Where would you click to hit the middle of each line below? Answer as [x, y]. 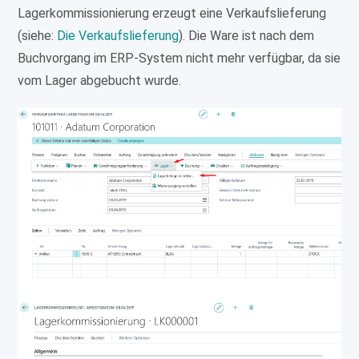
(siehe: [38, 36]
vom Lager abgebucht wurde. [100, 81]
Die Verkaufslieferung [118, 36]
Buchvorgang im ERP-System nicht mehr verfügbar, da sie [179, 58]
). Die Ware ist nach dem [247, 36]
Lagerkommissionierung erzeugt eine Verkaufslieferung [172, 14]
